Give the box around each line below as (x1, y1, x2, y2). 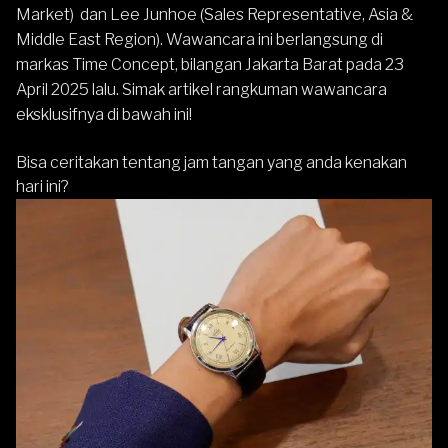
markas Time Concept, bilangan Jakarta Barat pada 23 (16, 55, 404, 75)
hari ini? (16, 177, 69, 197)
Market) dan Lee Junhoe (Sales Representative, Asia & (16, 5, 413, 25)
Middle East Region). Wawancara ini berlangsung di (16, 30, 383, 50)
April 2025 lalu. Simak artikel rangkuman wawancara (16, 80, 387, 100)
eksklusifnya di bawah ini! (16, 105, 192, 125)
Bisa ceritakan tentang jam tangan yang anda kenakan (16, 153, 407, 173)
